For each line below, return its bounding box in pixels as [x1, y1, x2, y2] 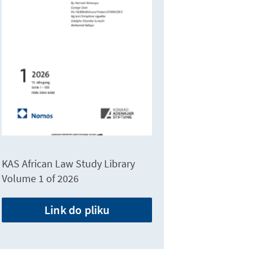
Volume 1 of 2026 [2, 172, 79, 186]
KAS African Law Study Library [2, 157, 135, 171]
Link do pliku [44, 202, 110, 218]
